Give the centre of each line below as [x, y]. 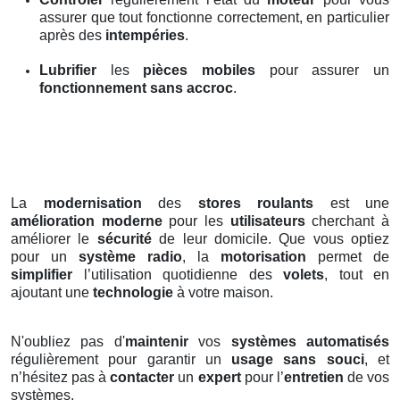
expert [219, 378]
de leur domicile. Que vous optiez [270, 239]
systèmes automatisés [310, 342]
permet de [348, 257]
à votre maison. [223, 293]
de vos [367, 378]
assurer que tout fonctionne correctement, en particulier [214, 18]
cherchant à [347, 221]
